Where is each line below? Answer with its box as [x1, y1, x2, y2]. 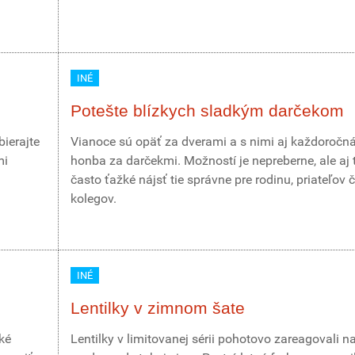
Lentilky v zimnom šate [71, 299, 245, 317]
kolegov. [71, 191, 116, 206]
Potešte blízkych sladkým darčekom [71, 101, 344, 120]
